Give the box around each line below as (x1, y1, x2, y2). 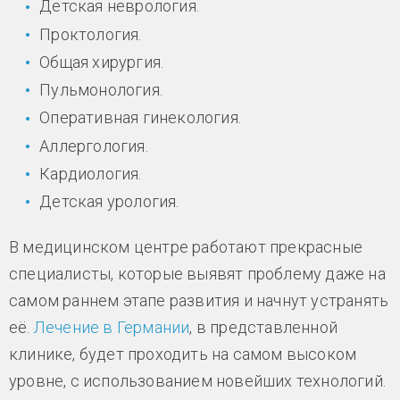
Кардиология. (39, 163, 142, 183)
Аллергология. (39, 136, 148, 155)
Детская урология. (39, 192, 179, 212)
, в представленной (189, 318, 338, 337)
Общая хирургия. (39, 52, 164, 71)
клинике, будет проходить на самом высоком (9, 345, 357, 364)
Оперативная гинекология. (39, 108, 242, 128)
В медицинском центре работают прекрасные (9, 237, 362, 257)
